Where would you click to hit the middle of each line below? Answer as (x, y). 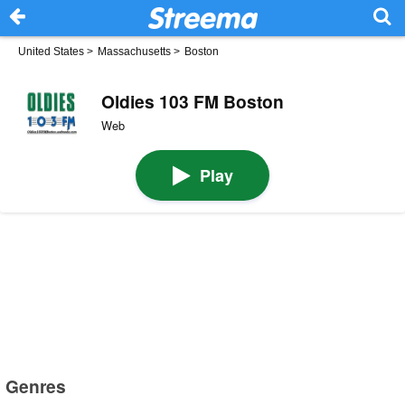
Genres (36, 386)
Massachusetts (134, 52)
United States (51, 52)
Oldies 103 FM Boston (192, 101)
